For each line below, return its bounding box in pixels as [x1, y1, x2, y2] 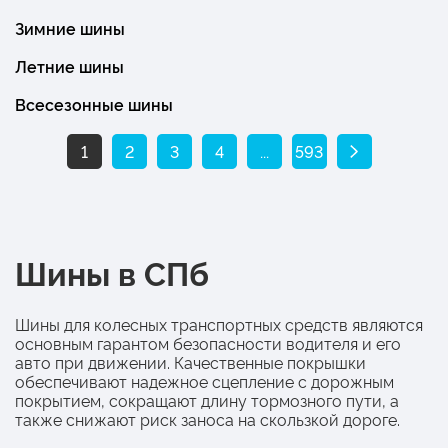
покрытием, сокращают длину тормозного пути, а [15, 388, 399, 411]
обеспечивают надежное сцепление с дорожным [15, 369, 394, 392]
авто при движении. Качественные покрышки [15, 350, 366, 373]
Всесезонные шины [15, 92, 173, 115]
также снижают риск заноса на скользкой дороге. [15, 407, 400, 430]
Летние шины [15, 54, 124, 77]
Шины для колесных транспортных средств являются [15, 312, 423, 335]
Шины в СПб [15, 249, 209, 294]
